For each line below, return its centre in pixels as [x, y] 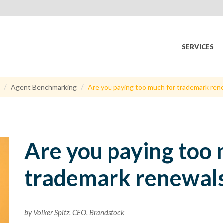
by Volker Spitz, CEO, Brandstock [74, 212]
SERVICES [198, 47]
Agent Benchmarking [44, 87]
